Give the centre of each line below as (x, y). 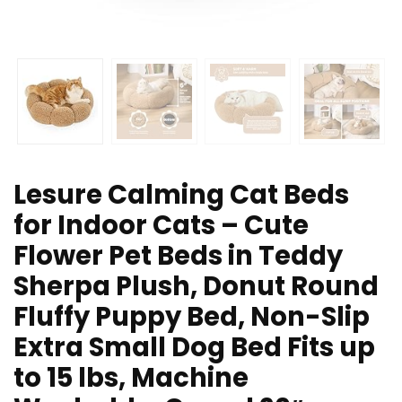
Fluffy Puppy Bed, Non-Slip (192, 317)
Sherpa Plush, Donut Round (196, 287)
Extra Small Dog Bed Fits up (194, 348)
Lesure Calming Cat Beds (181, 195)
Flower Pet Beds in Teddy (178, 256)
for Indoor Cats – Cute (161, 226)
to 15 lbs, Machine (131, 378)
